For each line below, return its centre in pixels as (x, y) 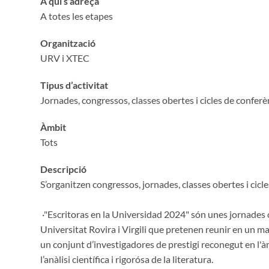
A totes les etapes (77, 16)
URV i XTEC (65, 58)
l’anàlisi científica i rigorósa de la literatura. (127, 259)
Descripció (63, 169)
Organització (68, 43)
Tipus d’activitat (74, 85)
